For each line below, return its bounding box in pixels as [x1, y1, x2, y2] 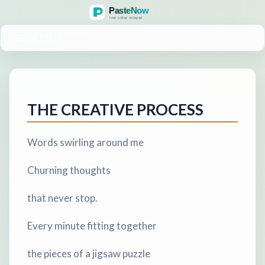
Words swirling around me [27, 135, 144, 148]
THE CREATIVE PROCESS [27, 99, 203, 119]
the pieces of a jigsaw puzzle [27, 247, 150, 260]
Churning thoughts [27, 163, 111, 176]
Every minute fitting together [27, 219, 157, 232]
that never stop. [27, 191, 98, 204]
